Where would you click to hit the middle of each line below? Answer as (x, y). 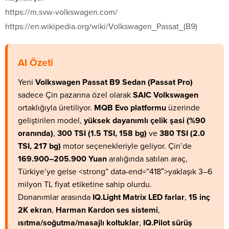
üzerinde (183, 108)
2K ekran (35, 210)
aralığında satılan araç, (147, 159)
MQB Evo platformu (130, 108)
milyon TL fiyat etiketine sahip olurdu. (85, 185)
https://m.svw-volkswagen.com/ (61, 13)
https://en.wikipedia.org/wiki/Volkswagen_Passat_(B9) (101, 27)
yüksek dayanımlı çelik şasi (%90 (145, 121)
